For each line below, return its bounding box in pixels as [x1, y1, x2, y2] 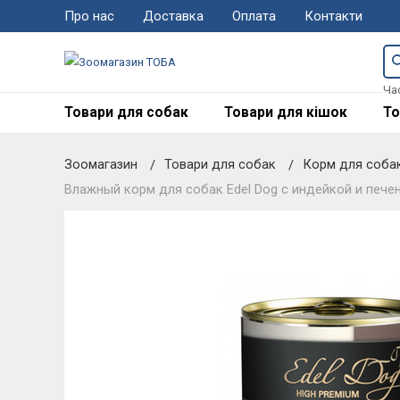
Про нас [63, 8, 114, 25]
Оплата [231, 8, 276, 25]
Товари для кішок [223, 104, 347, 121]
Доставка [142, 8, 204, 25]
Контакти [304, 8, 362, 25]
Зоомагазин [63, 155, 137, 172]
